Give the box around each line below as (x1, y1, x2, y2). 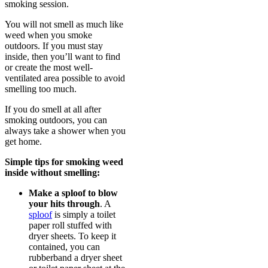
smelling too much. (5, 84, 77, 95)
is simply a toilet (52, 209, 115, 220)
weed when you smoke (5, 30, 92, 41)
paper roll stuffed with (29, 220, 112, 231)
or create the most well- (5, 62, 93, 73)
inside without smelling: (5, 167, 100, 178)
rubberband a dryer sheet (29, 252, 122, 263)
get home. (5, 136, 42, 147)
